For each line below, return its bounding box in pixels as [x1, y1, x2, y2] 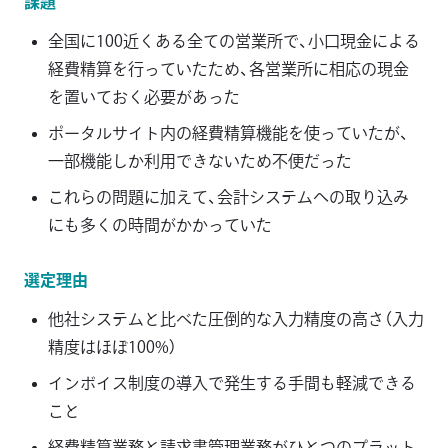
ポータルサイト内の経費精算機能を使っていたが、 [48, 125, 409, 142]
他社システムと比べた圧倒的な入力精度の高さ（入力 [48, 311, 424, 328]
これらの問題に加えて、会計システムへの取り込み [48, 189, 409, 206]
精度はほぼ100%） [48, 339, 177, 356]
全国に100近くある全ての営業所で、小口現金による [48, 33, 420, 50]
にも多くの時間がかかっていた [48, 217, 272, 234]
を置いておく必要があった [48, 89, 240, 106]
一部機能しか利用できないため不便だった [48, 153, 352, 170]
